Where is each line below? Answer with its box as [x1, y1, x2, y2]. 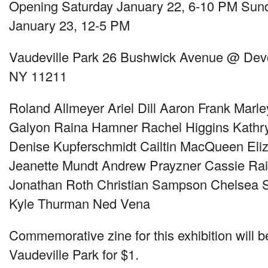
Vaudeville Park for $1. [9, 245, 139, 264]
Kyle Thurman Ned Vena [9, 194, 150, 213]
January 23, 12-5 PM [9, 16, 130, 35]
